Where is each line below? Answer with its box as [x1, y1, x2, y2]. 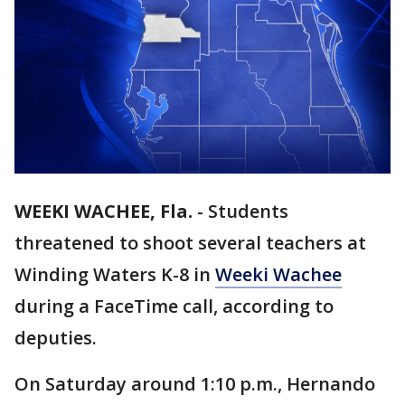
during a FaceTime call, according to [14, 294, 334, 319]
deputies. [14, 325, 97, 351]
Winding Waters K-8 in [14, 262, 215, 287]
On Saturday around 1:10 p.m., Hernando [14, 372, 375, 397]
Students [208, 199, 288, 224]
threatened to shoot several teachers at [14, 231, 366, 256]
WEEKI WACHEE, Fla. [14, 199, 193, 224]
